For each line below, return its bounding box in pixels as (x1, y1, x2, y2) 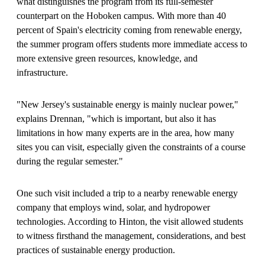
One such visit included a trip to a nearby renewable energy (17, 188, 238, 198)
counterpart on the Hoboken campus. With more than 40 (17, 10, 226, 21)
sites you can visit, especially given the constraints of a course (17, 141, 245, 152)
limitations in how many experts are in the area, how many (17, 127, 234, 138)
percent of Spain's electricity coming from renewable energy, (17, 24, 242, 35)
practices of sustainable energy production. (17, 244, 175, 255)
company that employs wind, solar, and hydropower (17, 202, 210, 212)
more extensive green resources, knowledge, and (17, 53, 198, 63)
